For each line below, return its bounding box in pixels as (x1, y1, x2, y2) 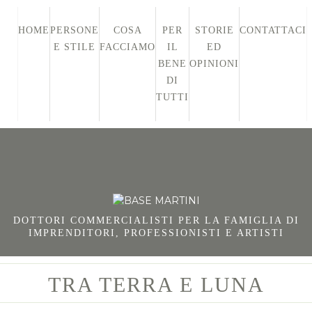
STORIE (194, 25, 234, 36)
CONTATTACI (240, 25, 306, 36)
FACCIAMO (100, 42, 155, 52)
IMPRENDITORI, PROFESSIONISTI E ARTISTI (28, 228, 284, 239)
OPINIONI (189, 58, 239, 69)
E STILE (54, 42, 95, 52)
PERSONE (50, 25, 99, 36)
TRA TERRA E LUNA (47, 273, 265, 297)
